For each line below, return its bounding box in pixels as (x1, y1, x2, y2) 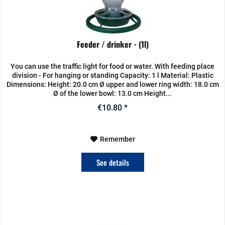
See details (96, 157, 129, 168)
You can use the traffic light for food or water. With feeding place (11, 62, 215, 71)
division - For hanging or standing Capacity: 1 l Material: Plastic (12, 71, 213, 80)
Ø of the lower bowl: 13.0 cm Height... (53, 89, 172, 98)
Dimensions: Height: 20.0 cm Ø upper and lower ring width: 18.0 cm (6, 80, 219, 89)
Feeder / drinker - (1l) (76, 38, 149, 51)
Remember (99, 135, 135, 144)
